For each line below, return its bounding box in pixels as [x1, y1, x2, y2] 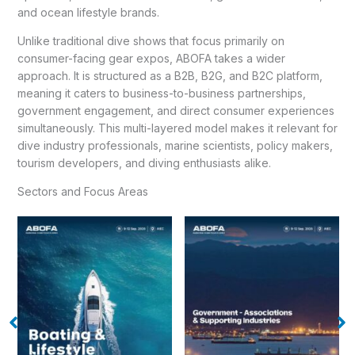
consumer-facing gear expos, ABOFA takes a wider [17, 51, 285, 65]
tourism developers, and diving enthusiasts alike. [17, 155, 271, 170]
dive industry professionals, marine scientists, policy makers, [17, 138, 333, 152]
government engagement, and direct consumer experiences [17, 103, 334, 117]
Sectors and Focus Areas [17, 184, 148, 198]
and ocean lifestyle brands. [17, 5, 159, 19]
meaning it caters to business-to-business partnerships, [17, 86, 306, 100]
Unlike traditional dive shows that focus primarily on [17, 33, 284, 48]
